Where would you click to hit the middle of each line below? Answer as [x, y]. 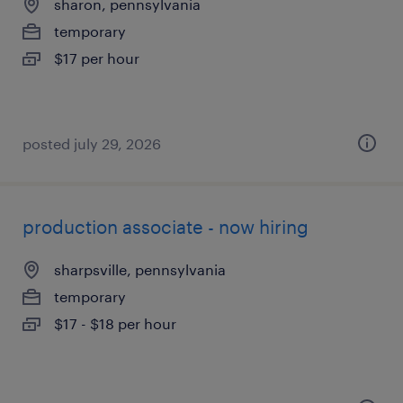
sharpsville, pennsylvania [140, 269]
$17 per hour [97, 58]
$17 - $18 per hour [115, 323]
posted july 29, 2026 [92, 143]
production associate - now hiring [166, 227]
